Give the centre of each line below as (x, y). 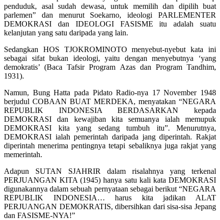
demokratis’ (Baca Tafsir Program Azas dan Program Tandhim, (110, 67)
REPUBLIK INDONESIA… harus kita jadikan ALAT (110, 198)
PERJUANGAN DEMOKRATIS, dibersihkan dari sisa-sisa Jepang (110, 207)
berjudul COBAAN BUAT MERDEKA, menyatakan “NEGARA (110, 102)
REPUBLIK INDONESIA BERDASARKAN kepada (110, 110)
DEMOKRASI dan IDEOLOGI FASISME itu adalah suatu (110, 24)
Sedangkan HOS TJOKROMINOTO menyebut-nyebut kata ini (110, 50)
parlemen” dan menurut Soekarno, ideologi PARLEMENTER (110, 15)
